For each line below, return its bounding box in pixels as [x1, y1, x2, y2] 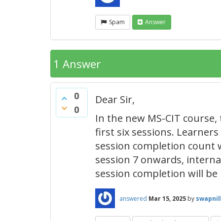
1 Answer [53, 56, 101, 71]
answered [119, 194, 147, 203]
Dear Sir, [95, 93, 137, 106]
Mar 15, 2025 [148, 194, 186, 203]
